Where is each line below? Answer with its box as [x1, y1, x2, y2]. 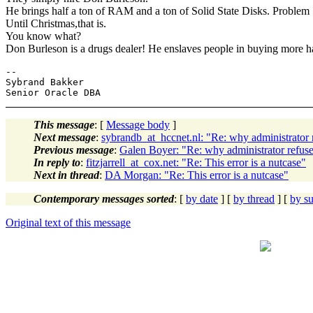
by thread [233, 192, 275, 205]
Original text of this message [6, 216, 131, 228]
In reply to [34, 156, 80, 168]
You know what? [6, 29, 81, 42]
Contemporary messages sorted [34, 192, 174, 205]
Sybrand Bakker [6, 76, 84, 87]
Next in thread [34, 168, 99, 181]
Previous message [34, 143, 114, 156]
